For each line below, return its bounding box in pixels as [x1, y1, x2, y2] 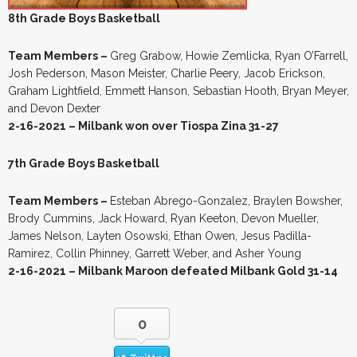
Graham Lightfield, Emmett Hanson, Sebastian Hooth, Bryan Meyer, [8, 84, 349, 97]
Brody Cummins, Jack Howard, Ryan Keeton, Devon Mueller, [8, 211, 319, 225]
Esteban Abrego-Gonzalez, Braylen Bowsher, [110, 194, 343, 207]
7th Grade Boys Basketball [8, 156, 159, 170]
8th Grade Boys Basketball [8, 11, 160, 25]
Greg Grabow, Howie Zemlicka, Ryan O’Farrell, [110, 49, 348, 62]
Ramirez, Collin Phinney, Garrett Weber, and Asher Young [8, 246, 301, 260]
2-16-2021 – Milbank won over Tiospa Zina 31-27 [8, 119, 279, 132]
